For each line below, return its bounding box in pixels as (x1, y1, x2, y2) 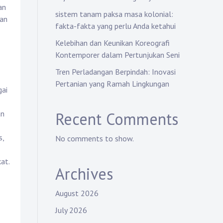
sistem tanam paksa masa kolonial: (55, 9, 173, 19)
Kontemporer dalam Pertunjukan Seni (55, 50, 180, 60)
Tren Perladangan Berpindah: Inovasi (55, 67, 176, 77)
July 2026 (55, 205, 87, 215)
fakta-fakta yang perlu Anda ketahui (55, 21, 176, 31)
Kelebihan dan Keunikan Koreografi (55, 38, 170, 48)
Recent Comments (55, 109, 178, 129)
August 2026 (55, 188, 99, 198)
